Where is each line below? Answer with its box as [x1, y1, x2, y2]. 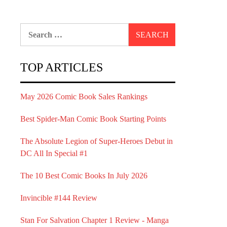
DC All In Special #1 [20, 149, 88, 158]
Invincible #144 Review [20, 194, 97, 202]
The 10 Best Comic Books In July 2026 [20, 171, 147, 180]
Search [20, 24, 44, 33]
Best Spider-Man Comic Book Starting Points [20, 115, 166, 123]
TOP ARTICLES [20, 61, 103, 74]
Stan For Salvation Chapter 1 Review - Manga [20, 216, 169, 224]
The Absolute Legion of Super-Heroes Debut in [20, 137, 173, 145]
